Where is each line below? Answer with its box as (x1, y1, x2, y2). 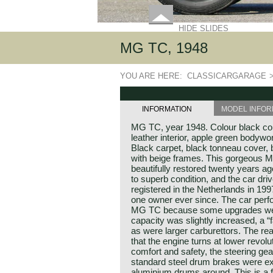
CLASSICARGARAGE (187, 71, 266, 80)
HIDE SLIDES (179, 24, 229, 33)
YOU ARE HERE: (120, 71, 187, 80)
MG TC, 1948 (120, 40, 208, 56)
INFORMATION (141, 105, 192, 113)
